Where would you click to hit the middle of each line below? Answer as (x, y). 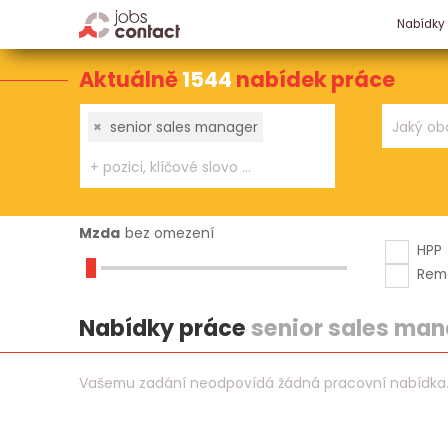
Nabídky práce (164, 329)
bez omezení (169, 232)
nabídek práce (315, 79)
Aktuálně (130, 79)
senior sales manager (184, 126)
